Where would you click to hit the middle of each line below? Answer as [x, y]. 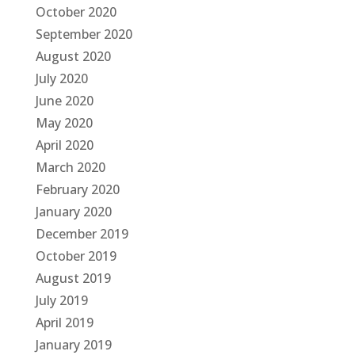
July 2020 [61, 78]
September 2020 [84, 34]
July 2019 [61, 300]
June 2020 [64, 101]
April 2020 [64, 145]
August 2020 [73, 56]
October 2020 [76, 12]
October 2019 [76, 256]
